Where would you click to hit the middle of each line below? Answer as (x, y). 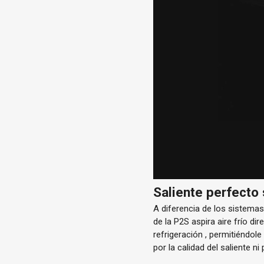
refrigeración (178, 234)
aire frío (233, 221)
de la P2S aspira (186, 221)
